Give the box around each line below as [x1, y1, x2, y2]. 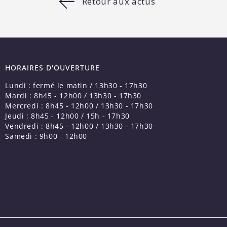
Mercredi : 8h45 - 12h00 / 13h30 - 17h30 [5, 100, 153, 110]
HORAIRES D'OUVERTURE [5, 62, 100, 72]
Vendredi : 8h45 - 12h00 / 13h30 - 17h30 [5, 121, 153, 131]
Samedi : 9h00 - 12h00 [5, 131, 87, 141]
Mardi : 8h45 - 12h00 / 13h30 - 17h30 [5, 90, 141, 100]
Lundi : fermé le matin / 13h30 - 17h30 [5, 80, 147, 90]
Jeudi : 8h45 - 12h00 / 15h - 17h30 [5, 110, 130, 121]
